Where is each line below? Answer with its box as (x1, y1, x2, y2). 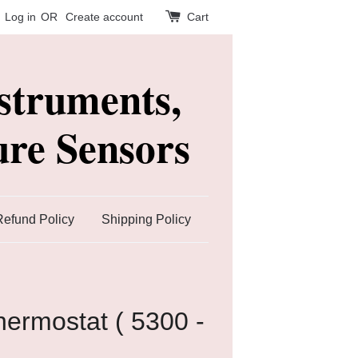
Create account (66, 10, 143, 23)
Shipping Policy (101, 213, 191, 226)
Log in (5, 10, 36, 23)
